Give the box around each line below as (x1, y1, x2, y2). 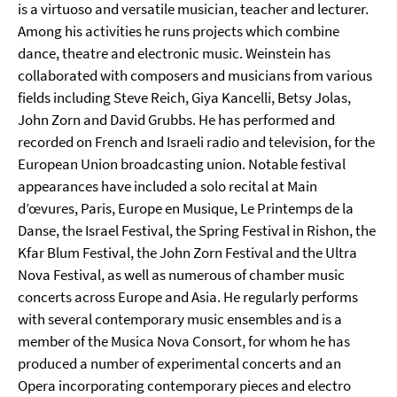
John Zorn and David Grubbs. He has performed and (18, 110, 335, 129)
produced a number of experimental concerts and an (18, 354, 341, 373)
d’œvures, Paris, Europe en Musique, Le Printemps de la (18, 198, 354, 218)
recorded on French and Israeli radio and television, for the (18, 132, 375, 152)
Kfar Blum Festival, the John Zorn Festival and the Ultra (18, 243, 357, 262)
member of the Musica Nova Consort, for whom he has (18, 331, 350, 351)
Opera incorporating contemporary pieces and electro (18, 376, 351, 395)
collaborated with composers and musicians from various (18, 66, 372, 85)
